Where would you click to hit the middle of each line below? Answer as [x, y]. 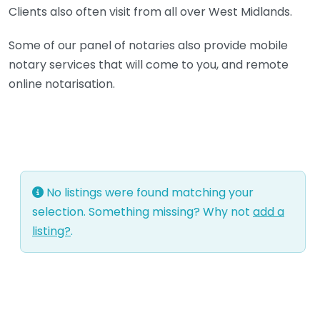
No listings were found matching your [149, 192]
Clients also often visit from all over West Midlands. [150, 11]
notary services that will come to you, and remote [149, 64]
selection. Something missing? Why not [142, 211]
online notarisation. [62, 84]
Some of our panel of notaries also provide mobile [148, 45]
